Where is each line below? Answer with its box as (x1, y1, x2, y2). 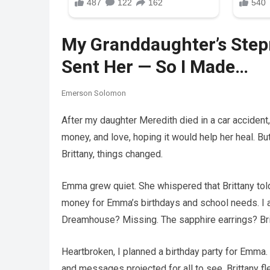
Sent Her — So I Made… (61, 56, 248, 78)
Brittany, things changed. (61, 148, 163, 160)
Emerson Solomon (61, 89, 126, 98)
